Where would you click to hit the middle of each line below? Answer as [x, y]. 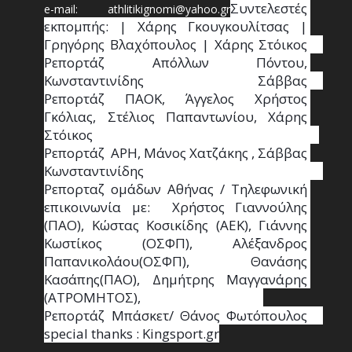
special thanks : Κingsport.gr [132, 334]
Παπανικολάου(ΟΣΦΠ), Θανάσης [176, 261]
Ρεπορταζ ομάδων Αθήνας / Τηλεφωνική [176, 189]
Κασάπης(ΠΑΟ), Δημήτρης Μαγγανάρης [176, 279]
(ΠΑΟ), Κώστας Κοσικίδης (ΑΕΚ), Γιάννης [176, 225]
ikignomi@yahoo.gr [182, 9]
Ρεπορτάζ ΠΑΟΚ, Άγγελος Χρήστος [176, 99]
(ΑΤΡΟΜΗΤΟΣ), [93, 297]
